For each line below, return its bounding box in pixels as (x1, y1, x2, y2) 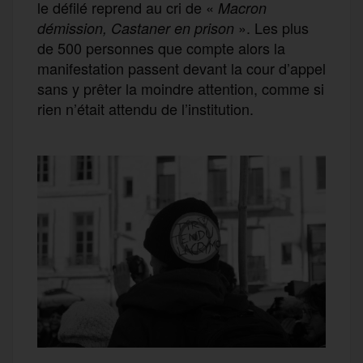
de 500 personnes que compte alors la (37, 36, 285, 58)
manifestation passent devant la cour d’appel (37, 57, 326, 79)
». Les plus (234, 16, 309, 38)
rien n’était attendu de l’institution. (37, 97, 254, 119)
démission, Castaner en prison (37, 17, 234, 38)
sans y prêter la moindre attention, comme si (37, 77, 324, 99)
